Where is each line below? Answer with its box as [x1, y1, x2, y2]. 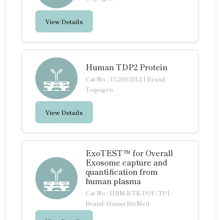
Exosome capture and [85, 156, 167, 168]
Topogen [85, 84, 113, 93]
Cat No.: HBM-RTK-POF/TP [85, 188, 168, 197]
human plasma [85, 174, 141, 187]
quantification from [85, 165, 158, 177]
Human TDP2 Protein [85, 60, 167, 73]
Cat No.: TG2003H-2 [85, 74, 144, 83]
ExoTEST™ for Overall [85, 146, 173, 159]
